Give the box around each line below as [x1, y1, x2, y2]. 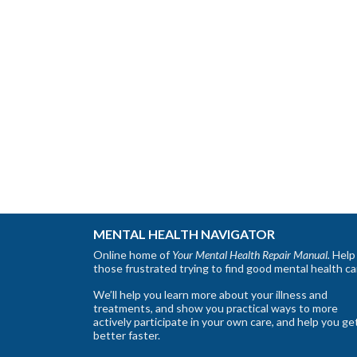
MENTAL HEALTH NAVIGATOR [93, 226, 275, 241]
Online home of [93, 247, 172, 261]
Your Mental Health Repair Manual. [172, 247, 330, 261]
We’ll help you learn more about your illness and [93, 287, 328, 301]
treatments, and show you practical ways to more [93, 300, 338, 315]
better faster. [93, 328, 160, 342]
